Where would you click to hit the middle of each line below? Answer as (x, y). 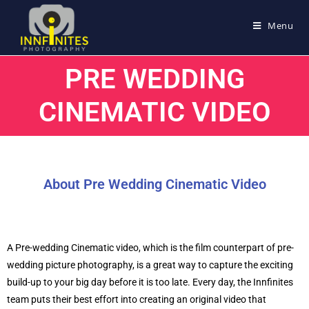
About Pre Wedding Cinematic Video (154, 184)
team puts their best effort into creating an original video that (137, 299)
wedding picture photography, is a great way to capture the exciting (150, 265)
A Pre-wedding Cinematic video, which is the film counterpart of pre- (150, 248)
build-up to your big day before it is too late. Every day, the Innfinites (150, 282)
